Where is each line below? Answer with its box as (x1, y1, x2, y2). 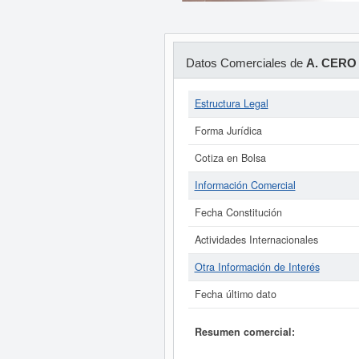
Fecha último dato (194, 287, 276, 301)
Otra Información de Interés (194, 260, 320, 274)
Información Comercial (194, 178, 296, 192)
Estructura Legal (194, 96, 268, 111)
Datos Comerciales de (185, 56, 306, 70)
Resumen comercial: (194, 324, 295, 339)
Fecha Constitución (194, 205, 282, 220)
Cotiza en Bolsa (194, 151, 266, 165)
